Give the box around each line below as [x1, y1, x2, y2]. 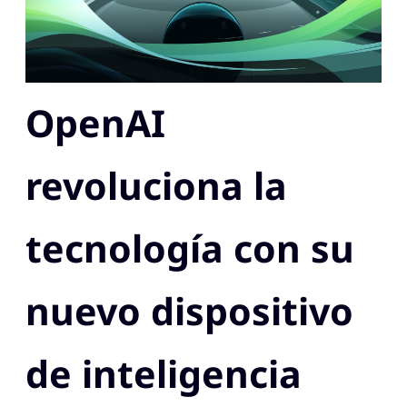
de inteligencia [25, 348, 303, 400]
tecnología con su [25, 223, 355, 274]
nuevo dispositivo [25, 285, 354, 337]
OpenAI [25, 97, 166, 149]
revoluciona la [25, 160, 288, 212]
